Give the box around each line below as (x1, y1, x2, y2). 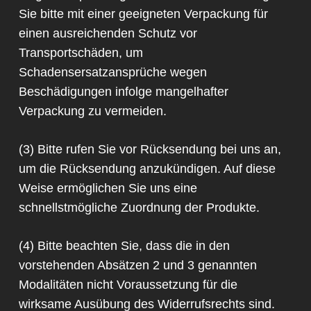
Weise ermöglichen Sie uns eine (18, 181, 197, 196)
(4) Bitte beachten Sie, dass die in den (18, 239, 230, 253)
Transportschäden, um (18, 46, 143, 60)
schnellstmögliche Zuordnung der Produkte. (18, 201, 260, 215)
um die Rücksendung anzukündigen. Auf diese (18, 162, 276, 176)
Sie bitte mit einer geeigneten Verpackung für (18, 7, 268, 22)
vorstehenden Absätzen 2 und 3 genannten (18, 258, 257, 273)
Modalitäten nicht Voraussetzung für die (18, 278, 237, 292)
